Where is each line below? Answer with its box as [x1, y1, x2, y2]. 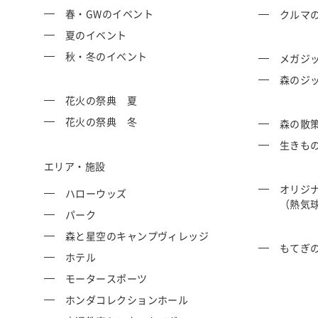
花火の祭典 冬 [65, 114, 138, 129]
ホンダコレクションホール [65, 292, 189, 307]
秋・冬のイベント [65, 49, 148, 64]
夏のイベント [65, 28, 127, 43]
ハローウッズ [65, 186, 127, 201]
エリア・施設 [44, 159, 106, 174]
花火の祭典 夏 [65, 93, 138, 108]
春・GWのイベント [65, 6, 154, 21]
